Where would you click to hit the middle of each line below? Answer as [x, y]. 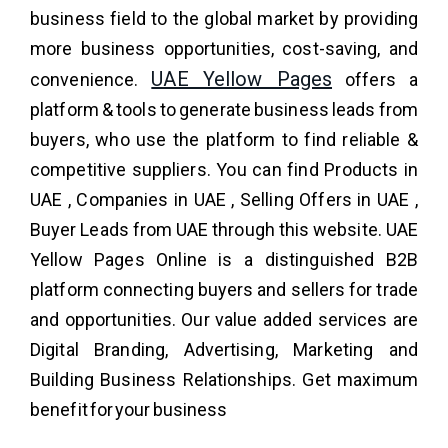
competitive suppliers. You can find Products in [224, 169]
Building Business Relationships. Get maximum [224, 379]
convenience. [91, 79]
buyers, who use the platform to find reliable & [224, 139]
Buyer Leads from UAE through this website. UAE [224, 229]
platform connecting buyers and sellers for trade [224, 289]
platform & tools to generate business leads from [224, 109]
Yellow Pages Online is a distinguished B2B [224, 259]
